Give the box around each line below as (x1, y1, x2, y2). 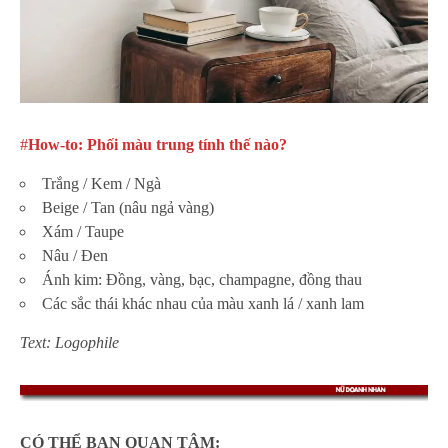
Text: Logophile (20, 334, 119, 352)
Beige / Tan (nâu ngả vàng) (42, 199, 214, 217)
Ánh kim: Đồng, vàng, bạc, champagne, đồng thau (42, 271, 362, 289)
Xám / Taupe (42, 223, 124, 241)
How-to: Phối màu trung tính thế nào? (28, 136, 287, 154)
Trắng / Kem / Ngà (42, 175, 161, 193)
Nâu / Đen (42, 247, 108, 265)
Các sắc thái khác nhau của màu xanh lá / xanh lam (42, 295, 364, 313)
